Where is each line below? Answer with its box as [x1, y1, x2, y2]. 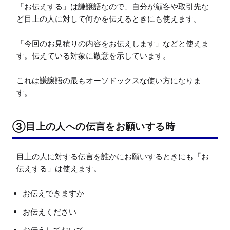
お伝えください [23, 206, 76, 217]
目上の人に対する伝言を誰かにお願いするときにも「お [16, 151, 209, 161]
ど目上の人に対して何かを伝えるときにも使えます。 [16, 13, 201, 24]
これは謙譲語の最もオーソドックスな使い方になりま [16, 75, 201, 85]
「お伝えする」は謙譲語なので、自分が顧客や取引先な [16, 1, 209, 11]
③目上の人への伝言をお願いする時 [12, 120, 175, 132]
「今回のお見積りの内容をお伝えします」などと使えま [16, 38, 209, 48]
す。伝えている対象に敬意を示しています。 [16, 50, 170, 61]
